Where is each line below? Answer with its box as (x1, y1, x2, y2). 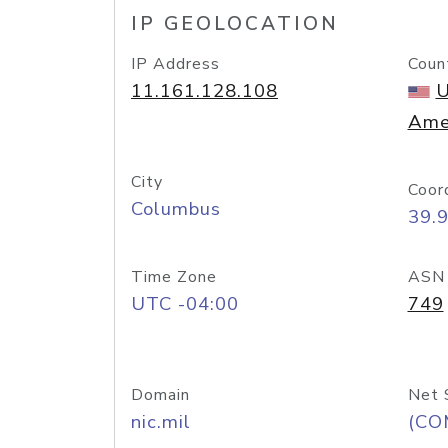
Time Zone (131, 266, 217, 288)
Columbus (131, 196, 221, 222)
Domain (131, 384, 190, 406)
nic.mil (131, 409, 191, 435)
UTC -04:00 (131, 291, 239, 317)
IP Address (131, 53, 220, 75)
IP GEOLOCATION (131, 11, 339, 37)
